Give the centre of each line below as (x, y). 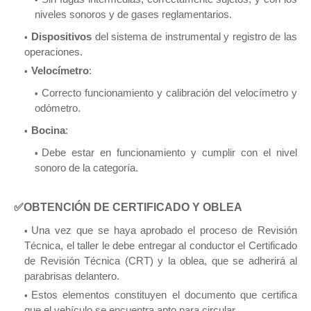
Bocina (48, 131)
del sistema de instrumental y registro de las (194, 37)
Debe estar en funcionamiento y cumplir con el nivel (169, 153)
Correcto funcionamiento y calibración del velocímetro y (169, 93)
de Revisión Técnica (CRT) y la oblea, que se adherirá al (161, 261)
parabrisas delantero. (72, 276)
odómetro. (58, 108)
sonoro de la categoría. (88, 168)
